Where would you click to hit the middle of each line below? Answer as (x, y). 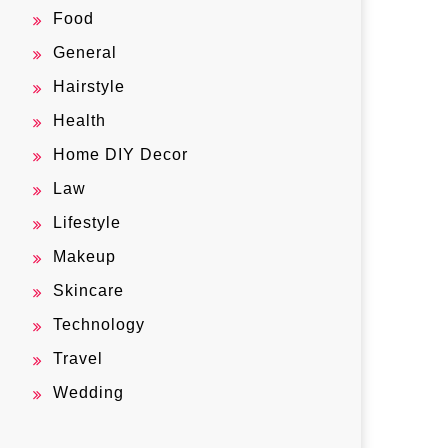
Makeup (84, 256)
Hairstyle (89, 86)
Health (79, 120)
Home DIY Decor (120, 154)
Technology (99, 324)
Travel (78, 358)
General (85, 52)
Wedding (88, 392)
